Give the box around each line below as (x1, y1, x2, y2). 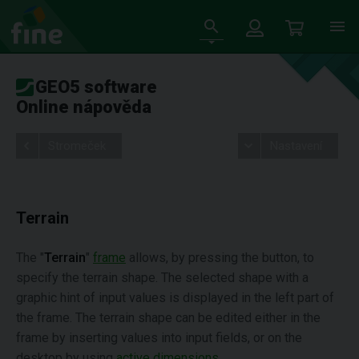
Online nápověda (16, 97, 151, 117)
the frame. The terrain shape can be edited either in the (16, 310, 321, 325)
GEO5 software (35, 77, 157, 97)
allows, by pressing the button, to (126, 250, 314, 265)
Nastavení (269, 139, 322, 153)
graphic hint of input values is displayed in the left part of (16, 290, 334, 305)
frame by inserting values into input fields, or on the (16, 330, 302, 345)
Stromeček (48, 139, 106, 153)
